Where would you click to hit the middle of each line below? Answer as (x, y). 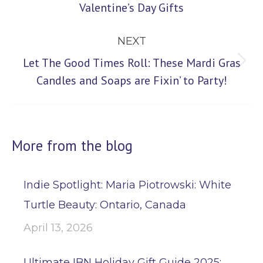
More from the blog (72, 146)
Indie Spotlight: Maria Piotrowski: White (127, 185)
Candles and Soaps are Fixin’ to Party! (131, 80)
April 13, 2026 (58, 228)
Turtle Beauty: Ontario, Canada (105, 205)
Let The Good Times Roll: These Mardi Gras (131, 63)
